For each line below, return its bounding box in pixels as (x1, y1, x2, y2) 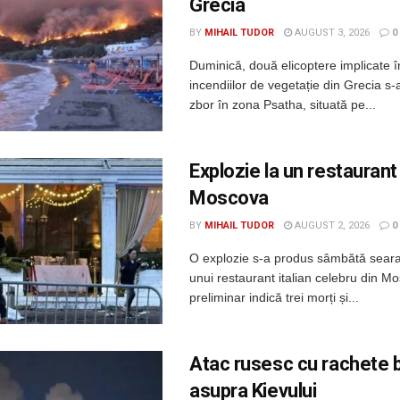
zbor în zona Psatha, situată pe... (189, 97, 376, 112)
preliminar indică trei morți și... (189, 289, 359, 304)
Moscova (189, 186, 269, 209)
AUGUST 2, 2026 (292, 219, 370, 231)
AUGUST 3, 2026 (292, 27, 370, 39)
